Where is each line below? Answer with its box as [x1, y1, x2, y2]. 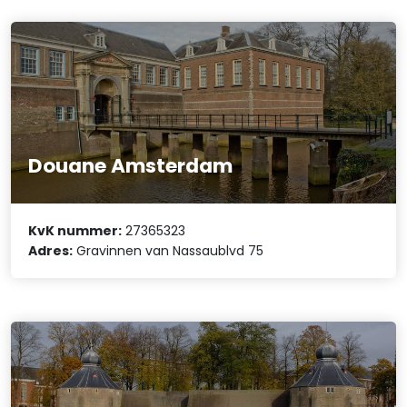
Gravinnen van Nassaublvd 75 [73, 241, 264, 260]
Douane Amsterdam [28, 151, 233, 180]
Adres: [28, 241, 74, 260]
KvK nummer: [28, 221, 123, 240]
